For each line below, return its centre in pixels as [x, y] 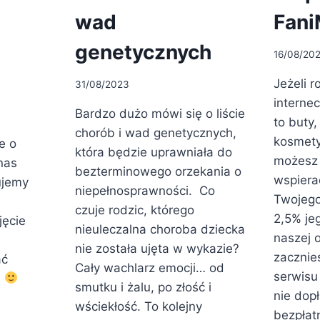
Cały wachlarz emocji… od [150, 267]
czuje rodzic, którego [135, 210]
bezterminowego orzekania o [158, 171]
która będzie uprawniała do [154, 152]
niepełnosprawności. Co [145, 190]
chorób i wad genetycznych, [156, 132]
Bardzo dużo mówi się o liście [160, 113]
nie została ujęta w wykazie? [157, 248]
